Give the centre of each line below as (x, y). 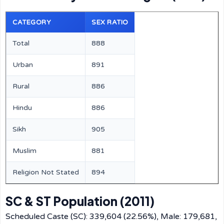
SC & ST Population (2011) (80, 201)
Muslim (24, 151)
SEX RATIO (110, 22)
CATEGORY (32, 22)
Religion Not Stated (46, 172)
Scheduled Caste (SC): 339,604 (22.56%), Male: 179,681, (111, 216)
